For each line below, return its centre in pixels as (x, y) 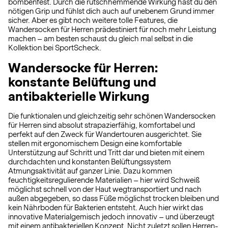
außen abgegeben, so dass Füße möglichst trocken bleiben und (113, 198)
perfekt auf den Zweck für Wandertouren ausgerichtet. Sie (105, 134)
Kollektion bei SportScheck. (55, 48)
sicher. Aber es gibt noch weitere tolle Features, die (93, 20)
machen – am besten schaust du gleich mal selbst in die (101, 39)
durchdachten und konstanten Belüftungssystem (90, 162)
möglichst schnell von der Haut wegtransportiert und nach (105, 189)
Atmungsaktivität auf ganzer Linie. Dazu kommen (90, 171)
